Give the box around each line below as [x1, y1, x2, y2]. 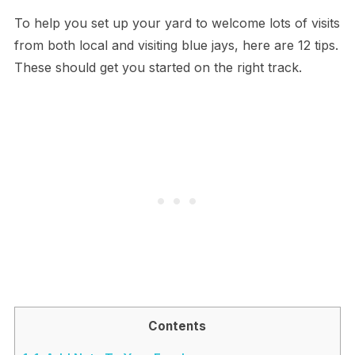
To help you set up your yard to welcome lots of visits [13, 15, 340, 32]
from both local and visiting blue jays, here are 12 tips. [13, 37, 338, 54]
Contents [148, 319, 207, 334]
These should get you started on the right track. [13, 59, 302, 76]
